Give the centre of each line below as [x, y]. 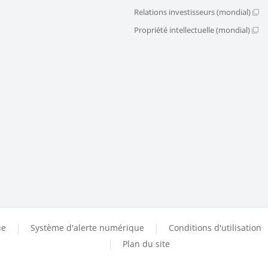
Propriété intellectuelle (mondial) [192, 30]
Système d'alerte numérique [87, 228]
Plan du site [146, 244]
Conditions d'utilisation [215, 228]
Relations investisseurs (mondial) [192, 12]
